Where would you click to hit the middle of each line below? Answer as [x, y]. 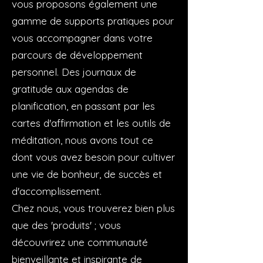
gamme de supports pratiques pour [93, 21]
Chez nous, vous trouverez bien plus [93, 208]
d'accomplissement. [57, 191]
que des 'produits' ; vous [66, 225]
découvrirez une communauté [80, 242]
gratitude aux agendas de [70, 89]
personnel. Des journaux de [74, 72]
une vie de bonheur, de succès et [87, 174]
